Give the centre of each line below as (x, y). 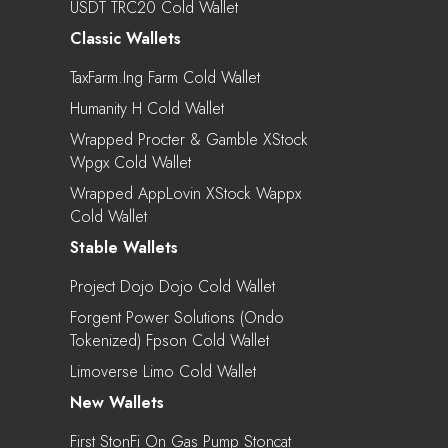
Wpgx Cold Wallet (130, 162)
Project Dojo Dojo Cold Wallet (172, 286)
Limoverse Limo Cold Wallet (163, 371)
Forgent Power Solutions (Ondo (177, 317)
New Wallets (117, 402)
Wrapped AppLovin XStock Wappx (185, 193)
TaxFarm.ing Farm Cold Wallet (165, 77)
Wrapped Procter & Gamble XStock (189, 139)
